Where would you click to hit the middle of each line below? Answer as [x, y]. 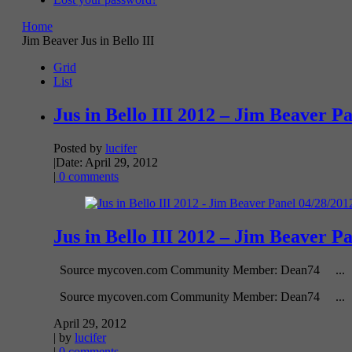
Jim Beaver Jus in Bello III [88, 40]
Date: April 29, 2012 [107, 162]
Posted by [79, 148]
